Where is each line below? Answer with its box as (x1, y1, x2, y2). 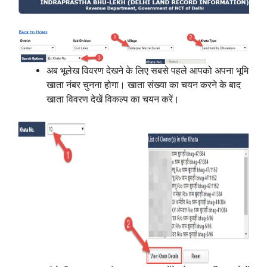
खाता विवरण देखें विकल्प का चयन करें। (46, 94, 179, 105)
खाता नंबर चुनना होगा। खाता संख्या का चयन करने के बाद (46, 79, 241, 91)
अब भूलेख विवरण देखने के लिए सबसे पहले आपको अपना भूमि (46, 65, 249, 77)
